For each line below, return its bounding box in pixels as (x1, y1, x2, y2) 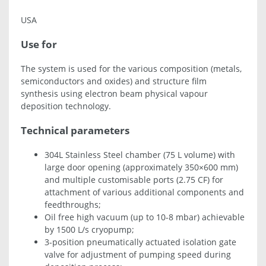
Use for (21, 37, 57, 51)
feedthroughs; (45, 198, 101, 210)
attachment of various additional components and (45, 186, 244, 198)
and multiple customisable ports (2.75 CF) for (45, 173, 223, 185)
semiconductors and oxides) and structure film (21, 75, 207, 87)
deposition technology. (21, 100, 111, 112)
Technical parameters (21, 123, 129, 137)
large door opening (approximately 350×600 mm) (45, 161, 238, 173)
